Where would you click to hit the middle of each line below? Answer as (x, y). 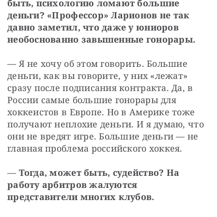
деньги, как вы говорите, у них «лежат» (98, 76)
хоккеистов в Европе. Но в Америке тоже (101, 112)
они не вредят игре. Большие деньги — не (103, 136)
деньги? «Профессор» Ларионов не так (99, 15)
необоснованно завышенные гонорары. (101, 39)
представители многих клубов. (81, 197)
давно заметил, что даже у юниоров (93, 27)
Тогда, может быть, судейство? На (99, 173)
